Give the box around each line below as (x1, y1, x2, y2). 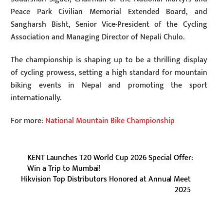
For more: (11, 114, 44, 127)
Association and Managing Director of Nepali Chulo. (11, 30, 185, 44)
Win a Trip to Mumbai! (27, 162, 101, 176)
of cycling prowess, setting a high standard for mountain (11, 66, 207, 79)
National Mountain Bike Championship (43, 114, 175, 127)
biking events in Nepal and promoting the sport (11, 78, 207, 92)
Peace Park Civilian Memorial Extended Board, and (11, 5, 207, 18)
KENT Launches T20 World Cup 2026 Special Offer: (27, 151, 194, 165)
